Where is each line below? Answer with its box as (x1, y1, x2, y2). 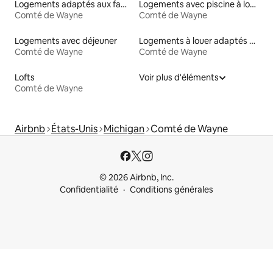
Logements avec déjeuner (15, 35, 117, 47)
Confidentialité (60, 184, 118, 196)
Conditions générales (130, 184, 213, 196)
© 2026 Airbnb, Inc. (99, 172, 174, 183)
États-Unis (51, 122, 97, 136)
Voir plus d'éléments (139, 72, 219, 83)
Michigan (104, 122, 144, 136)
